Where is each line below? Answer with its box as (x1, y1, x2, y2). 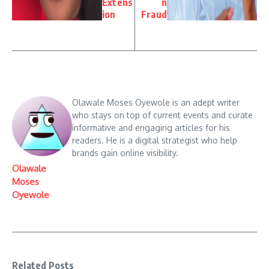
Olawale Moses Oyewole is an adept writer (72, 97, 240, 108)
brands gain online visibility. (72, 148, 178, 159)
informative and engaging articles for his (72, 122, 230, 133)
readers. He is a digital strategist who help (72, 135, 237, 146)
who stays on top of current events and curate (72, 110, 253, 121)
